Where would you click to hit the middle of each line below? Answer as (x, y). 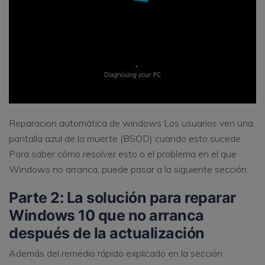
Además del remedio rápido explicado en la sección (116, 253)
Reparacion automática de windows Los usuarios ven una (131, 123)
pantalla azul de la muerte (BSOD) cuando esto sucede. (126, 138)
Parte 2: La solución (77, 197)
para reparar (191, 197)
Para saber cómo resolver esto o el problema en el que (123, 153)
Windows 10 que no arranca (106, 215)
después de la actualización (107, 233)
